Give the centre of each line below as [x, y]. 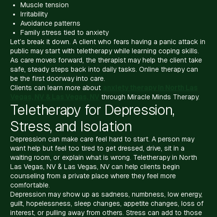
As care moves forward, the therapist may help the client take [106, 60]
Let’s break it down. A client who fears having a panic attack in [108, 41]
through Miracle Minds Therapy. [149, 97]
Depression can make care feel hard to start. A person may [102, 139]
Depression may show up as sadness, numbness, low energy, [106, 194]
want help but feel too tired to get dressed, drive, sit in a [97, 148]
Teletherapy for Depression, [93, 109]
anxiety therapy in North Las [150, 87]
